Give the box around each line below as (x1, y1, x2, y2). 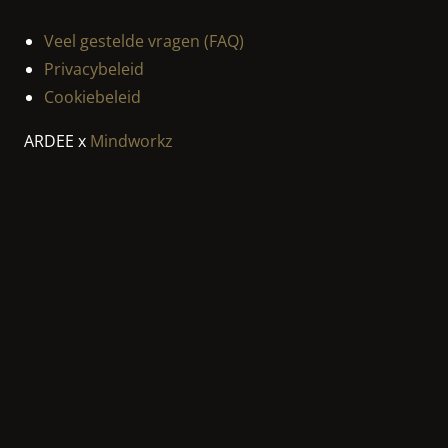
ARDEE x (24, 130, 90, 153)
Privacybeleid (44, 58, 144, 81)
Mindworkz (90, 130, 173, 153)
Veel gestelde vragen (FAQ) (44, 30, 244, 53)
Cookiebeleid (44, 86, 141, 109)
